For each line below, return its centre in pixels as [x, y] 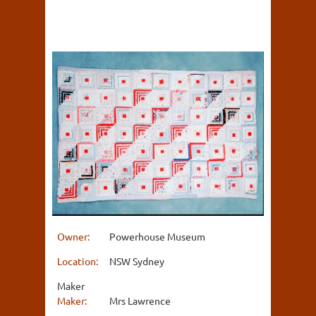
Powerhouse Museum [157, 236]
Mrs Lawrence [140, 300]
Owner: [74, 236]
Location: [79, 261]
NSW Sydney [137, 261]
